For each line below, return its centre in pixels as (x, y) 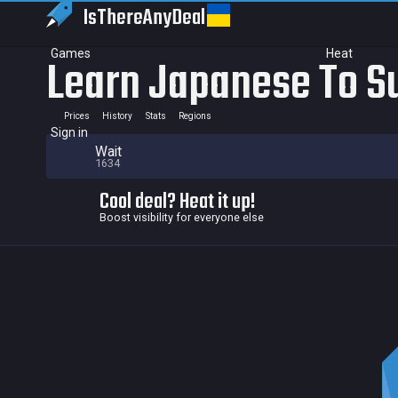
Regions (195, 116)
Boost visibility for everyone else (182, 217)
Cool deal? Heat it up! (178, 202)
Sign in (69, 132)
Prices (76, 116)
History (117, 116)
